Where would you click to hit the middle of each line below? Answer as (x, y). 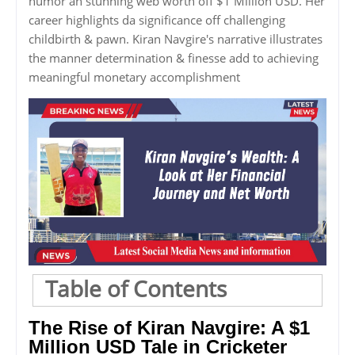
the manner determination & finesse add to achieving (174, 57)
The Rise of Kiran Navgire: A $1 (169, 328)
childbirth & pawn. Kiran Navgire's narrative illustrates (176, 38)
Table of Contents (136, 289)
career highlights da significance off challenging (157, 19)
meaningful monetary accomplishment (134, 76)
